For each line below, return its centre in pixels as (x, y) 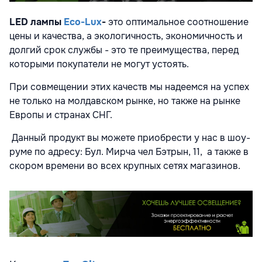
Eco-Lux (83, 22)
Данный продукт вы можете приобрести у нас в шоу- (130, 138)
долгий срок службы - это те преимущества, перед (124, 50)
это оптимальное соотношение (178, 22)
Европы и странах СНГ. (61, 115)
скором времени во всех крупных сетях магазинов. (125, 166)
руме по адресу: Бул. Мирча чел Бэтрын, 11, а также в (129, 152)
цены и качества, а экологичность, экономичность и (126, 36)
